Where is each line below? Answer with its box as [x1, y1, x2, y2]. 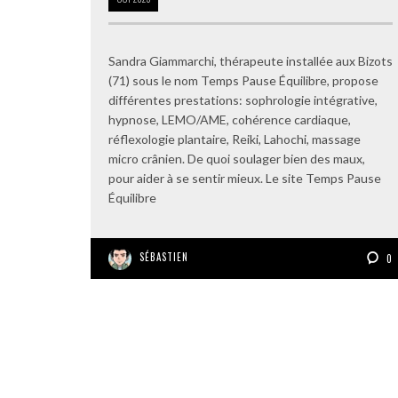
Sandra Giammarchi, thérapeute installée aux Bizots [108, 53, 393, 68]
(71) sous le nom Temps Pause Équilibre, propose [108, 73, 378, 88]
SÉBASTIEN [139, 250, 188, 264]
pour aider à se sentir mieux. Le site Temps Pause [108, 171, 381, 186]
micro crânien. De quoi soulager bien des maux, [108, 151, 365, 166]
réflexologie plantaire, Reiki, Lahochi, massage [108, 131, 361, 147]
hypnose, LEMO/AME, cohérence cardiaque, [108, 112, 351, 127]
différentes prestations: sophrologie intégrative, [108, 92, 378, 107]
